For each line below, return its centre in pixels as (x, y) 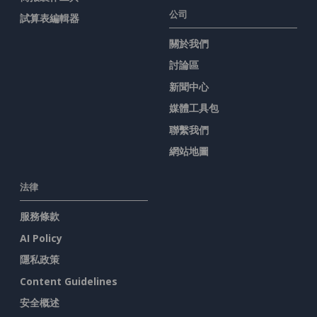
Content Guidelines (69, 281)
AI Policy (41, 238)
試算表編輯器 (50, 18)
